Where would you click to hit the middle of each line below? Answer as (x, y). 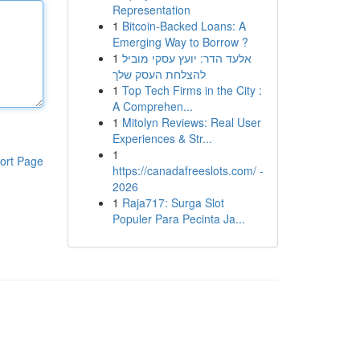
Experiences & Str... (162, 138)
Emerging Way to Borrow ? (180, 42)
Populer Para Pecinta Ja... (178, 219)
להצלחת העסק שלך (159, 74)
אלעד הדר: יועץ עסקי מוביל (186, 58)
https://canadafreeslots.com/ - (188, 170)
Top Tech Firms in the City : (192, 90)
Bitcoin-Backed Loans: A (184, 26)
